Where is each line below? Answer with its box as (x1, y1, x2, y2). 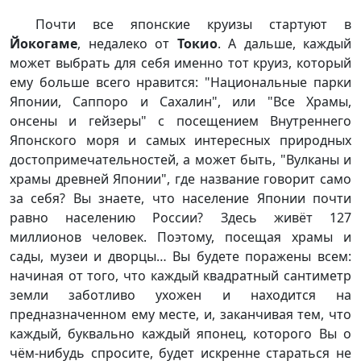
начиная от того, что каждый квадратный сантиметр (10, 266, 351, 284)
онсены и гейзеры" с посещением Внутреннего (10, 111, 351, 130)
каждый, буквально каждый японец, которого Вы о (10, 324, 351, 342)
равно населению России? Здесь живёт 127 (10, 208, 351, 226)
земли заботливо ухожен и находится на (10, 285, 351, 304)
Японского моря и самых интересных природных (10, 131, 351, 149)
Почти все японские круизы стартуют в (35, 15, 351, 33)
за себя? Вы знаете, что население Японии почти (10, 189, 351, 207)
